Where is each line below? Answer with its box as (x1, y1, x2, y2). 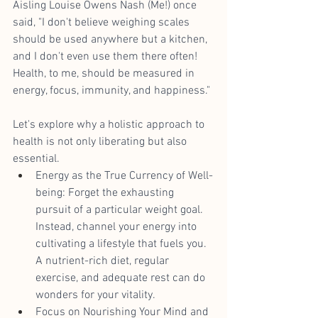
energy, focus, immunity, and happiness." (13, 83, 210, 98)
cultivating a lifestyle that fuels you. (35, 236, 209, 251)
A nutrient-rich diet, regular (35, 253, 172, 268)
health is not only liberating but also (13, 134, 190, 149)
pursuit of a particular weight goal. (35, 202, 206, 217)
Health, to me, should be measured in (13, 66, 197, 81)
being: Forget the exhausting (35, 185, 177, 200)
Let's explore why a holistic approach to (13, 117, 207, 132)
